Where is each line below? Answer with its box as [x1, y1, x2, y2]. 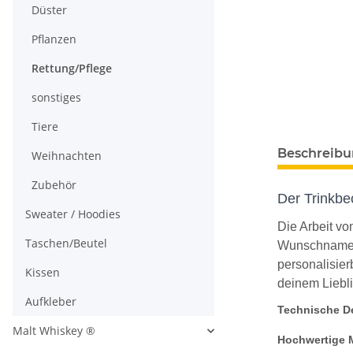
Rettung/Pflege [32, 61, 112, 76]
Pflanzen [32, 32, 76, 46]
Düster [32, 2, 67, 17]
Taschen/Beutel [25, 236, 107, 251]
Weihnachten [32, 148, 102, 163]
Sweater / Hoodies [25, 206, 121, 221]
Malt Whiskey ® [13, 323, 95, 338]
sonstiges [32, 90, 81, 105]
